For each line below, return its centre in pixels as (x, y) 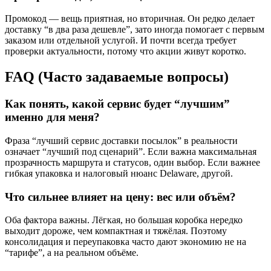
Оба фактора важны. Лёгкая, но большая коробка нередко (124, 220)
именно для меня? (52, 117)
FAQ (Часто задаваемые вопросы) (117, 77)
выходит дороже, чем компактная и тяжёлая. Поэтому (116, 231)
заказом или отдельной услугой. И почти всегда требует (121, 41)
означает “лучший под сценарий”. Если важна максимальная (131, 151)
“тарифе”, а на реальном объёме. (72, 253)
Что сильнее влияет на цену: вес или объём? (120, 197)
